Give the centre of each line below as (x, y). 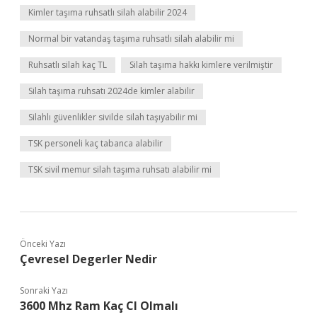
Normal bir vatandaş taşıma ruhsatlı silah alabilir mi (131, 39)
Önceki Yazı (43, 244)
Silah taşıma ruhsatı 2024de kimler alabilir (111, 91)
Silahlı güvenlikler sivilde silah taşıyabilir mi (113, 117)
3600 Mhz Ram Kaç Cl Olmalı (99, 306)
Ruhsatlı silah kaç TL (68, 65)
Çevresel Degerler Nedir (88, 259)
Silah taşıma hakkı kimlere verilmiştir (201, 65)
